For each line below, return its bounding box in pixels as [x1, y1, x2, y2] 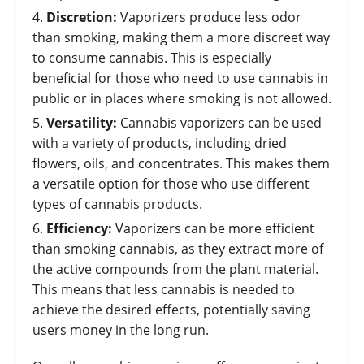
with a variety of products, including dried [32, 134, 287, 153]
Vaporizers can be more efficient [112, 219, 314, 238]
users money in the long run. [32, 321, 209, 340]
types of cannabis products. [32, 195, 202, 214]
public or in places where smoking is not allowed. [32, 89, 331, 108]
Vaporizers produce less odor [117, 8, 301, 27]
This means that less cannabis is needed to [32, 280, 295, 299]
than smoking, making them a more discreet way [32, 28, 330, 47]
